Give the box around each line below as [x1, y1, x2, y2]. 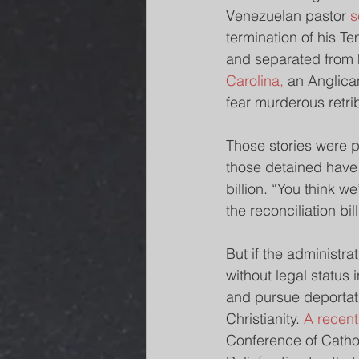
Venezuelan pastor [226, 6, 350, 25]
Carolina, [226, 71, 284, 90]
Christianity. [226, 309, 304, 328]
